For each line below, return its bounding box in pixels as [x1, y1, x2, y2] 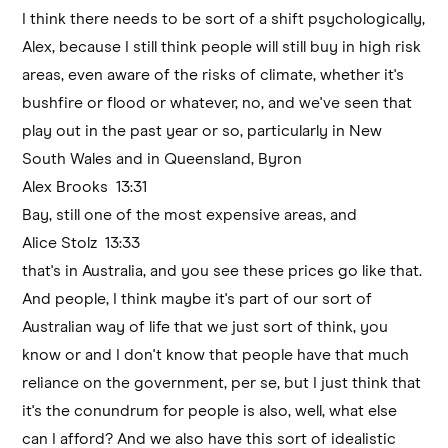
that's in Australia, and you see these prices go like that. [22, 262, 423, 279]
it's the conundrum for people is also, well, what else [22, 402, 398, 419]
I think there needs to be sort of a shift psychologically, [22, 10, 426, 27]
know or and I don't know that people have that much [22, 346, 410, 363]
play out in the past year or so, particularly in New [22, 122, 383, 139]
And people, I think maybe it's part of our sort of [22, 290, 373, 307]
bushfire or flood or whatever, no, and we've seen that [22, 94, 413, 111]
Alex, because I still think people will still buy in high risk [22, 38, 422, 55]
